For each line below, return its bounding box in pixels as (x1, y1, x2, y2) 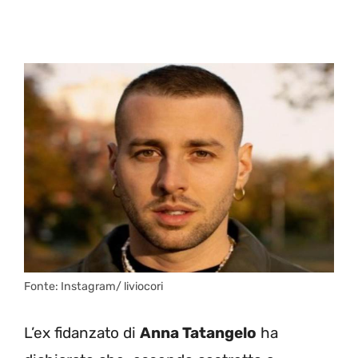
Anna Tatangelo (140, 323, 257, 342)
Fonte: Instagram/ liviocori (24, 280, 163, 294)
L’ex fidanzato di (24, 323, 140, 342)
